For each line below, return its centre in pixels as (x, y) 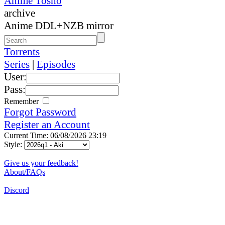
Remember (22, 101)
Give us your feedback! (41, 163)
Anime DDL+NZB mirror (59, 25)
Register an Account (47, 124)
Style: (14, 144)
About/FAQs (25, 172)
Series (17, 64)
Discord (17, 190)
